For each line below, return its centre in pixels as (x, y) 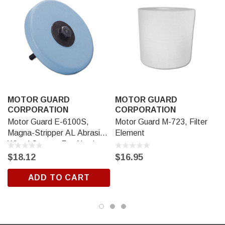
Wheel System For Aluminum (58, 144)
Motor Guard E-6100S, (48, 122)
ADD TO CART (59, 178)
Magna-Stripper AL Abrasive (58, 133)
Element (130, 133)
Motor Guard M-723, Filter (161, 122)
